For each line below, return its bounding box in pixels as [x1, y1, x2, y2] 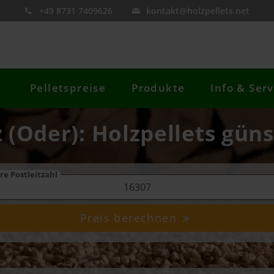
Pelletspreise [30, 81, 106, 95]
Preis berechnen [80, 210, 181, 226]
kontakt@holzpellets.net [146, 5, 250, 17]
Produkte [131, 81, 185, 95]
